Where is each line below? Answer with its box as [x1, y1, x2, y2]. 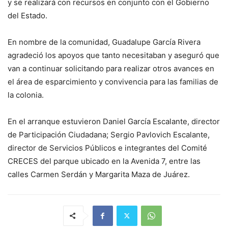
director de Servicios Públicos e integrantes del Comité [8, 142, 207, 153]
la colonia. [8, 90, 44, 100]
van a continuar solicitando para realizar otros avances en [8, 63, 214, 73]
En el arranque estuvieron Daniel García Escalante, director [8, 116, 220, 126]
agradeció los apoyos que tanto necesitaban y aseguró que [8, 50, 219, 60]
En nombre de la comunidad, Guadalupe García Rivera [8, 37, 201, 47]
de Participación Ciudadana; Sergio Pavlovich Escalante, [8, 129, 210, 139]
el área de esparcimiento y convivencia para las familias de [8, 76, 218, 87]
